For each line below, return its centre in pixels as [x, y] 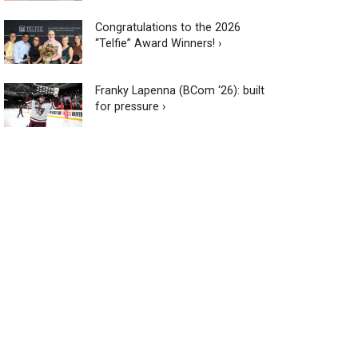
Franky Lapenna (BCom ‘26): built [179, 90]
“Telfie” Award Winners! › [158, 43]
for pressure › [130, 106]
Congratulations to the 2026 [167, 27]
